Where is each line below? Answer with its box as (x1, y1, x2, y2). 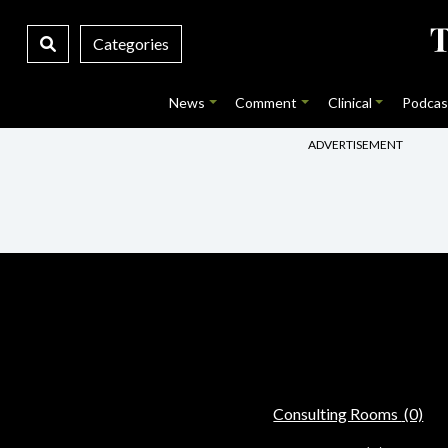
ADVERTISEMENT (308, 136, 403, 152)
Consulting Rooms (273, 404, 402, 423)
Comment (235, 94, 298, 111)
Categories (92, 34, 169, 53)
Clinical (327, 94, 372, 111)
